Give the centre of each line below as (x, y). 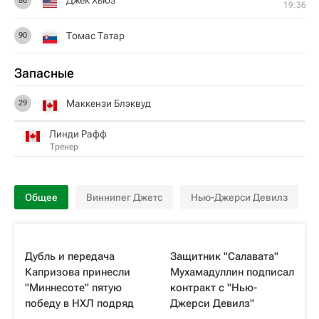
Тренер (64, 146)
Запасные (44, 73)
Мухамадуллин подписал (232, 272)
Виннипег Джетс (124, 197)
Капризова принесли (78, 272)
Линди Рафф (78, 134)
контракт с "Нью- (214, 288)
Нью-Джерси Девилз (239, 197)
